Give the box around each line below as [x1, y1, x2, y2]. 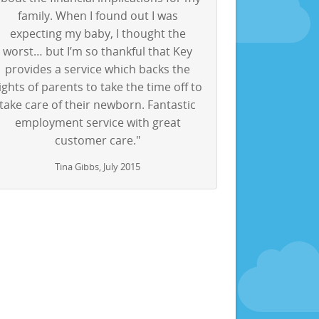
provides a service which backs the [5, 61, 191, 78]
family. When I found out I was [17, 8, 178, 24]
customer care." [55, 132, 141, 149]
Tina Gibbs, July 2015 [55, 160, 141, 174]
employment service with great [14, 115, 181, 131]
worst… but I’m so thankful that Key [3, 43, 193, 60]
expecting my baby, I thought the [9, 26, 186, 42]
